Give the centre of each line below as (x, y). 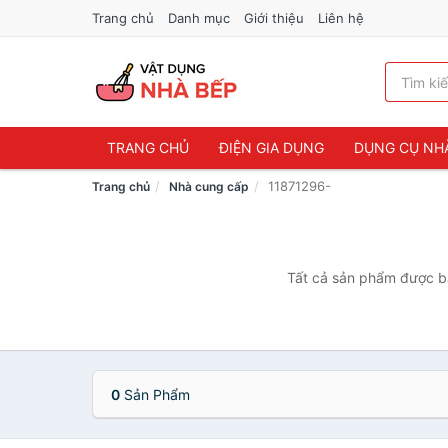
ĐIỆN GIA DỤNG (271, 147)
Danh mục (199, 18)
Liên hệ (341, 18)
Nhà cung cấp (209, 186)
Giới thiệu (274, 18)
